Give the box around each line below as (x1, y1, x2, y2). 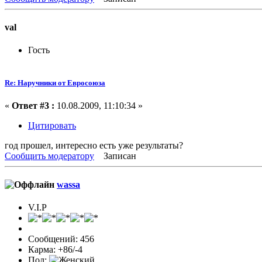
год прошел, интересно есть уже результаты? (5, 140, 183, 150)
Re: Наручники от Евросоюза (5, 78, 105, 87)
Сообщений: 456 (28, 234, 94, 244)
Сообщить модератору (5, 150, 94, 161)
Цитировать (28, 120, 76, 130)
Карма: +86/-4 (28, 244, 82, 255)
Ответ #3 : (12, 100, 54, 111)
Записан (101, 150, 136, 161)
